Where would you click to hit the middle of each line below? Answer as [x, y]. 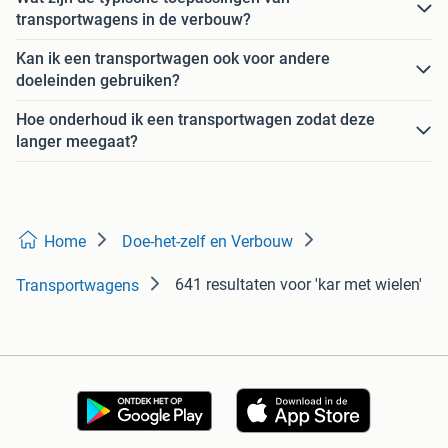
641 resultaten [225, 285]
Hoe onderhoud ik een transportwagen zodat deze [195, 120]
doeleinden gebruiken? [98, 81]
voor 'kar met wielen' [351, 285]
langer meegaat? [77, 142]
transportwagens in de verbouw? [133, 20]
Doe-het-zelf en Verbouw [207, 242]
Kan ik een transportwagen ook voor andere [173, 59]
